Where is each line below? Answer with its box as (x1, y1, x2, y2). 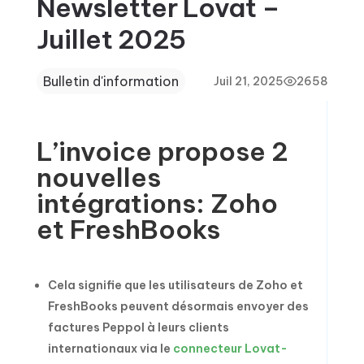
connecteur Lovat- (172, 341, 288, 356)
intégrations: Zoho (36, 187, 278, 219)
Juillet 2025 (36, 23, 186, 55)
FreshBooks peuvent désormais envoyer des (47, 299, 309, 314)
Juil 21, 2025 (214, 73, 284, 89)
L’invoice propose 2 (36, 135, 288, 167)
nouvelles (36, 161, 161, 193)
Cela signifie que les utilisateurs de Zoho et (47, 278, 303, 292)
